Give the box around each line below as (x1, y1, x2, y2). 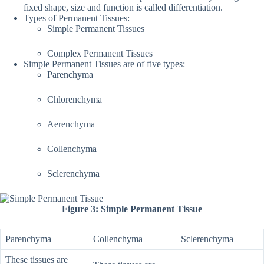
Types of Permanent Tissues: (24, 12, 130, 23)
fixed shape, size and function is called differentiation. (24, 2, 223, 12)
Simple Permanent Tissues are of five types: (24, 58, 185, 69)
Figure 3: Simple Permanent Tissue (62, 203, 202, 214)
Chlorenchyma (47, 94, 102, 104)
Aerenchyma (47, 118, 95, 129)
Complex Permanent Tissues (47, 48, 153, 58)
